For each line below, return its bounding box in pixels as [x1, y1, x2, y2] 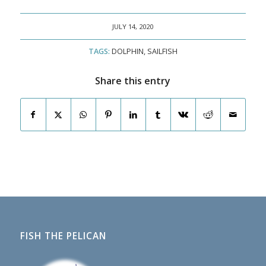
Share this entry [95, 74, 171, 87]
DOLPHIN [111, 46, 144, 56]
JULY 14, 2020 [112, 21, 154, 31]
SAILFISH [147, 46, 178, 56]
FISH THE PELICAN [20, 229, 106, 242]
